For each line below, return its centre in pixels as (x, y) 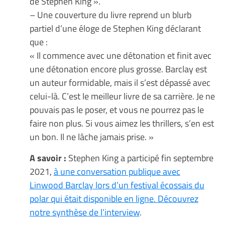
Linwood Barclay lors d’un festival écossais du (117, 185)
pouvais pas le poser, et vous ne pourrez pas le (117, 109)
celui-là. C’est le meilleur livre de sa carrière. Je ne (122, 96)
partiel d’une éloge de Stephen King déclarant (115, 28)
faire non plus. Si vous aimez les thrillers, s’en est (122, 123)
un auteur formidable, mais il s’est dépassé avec (120, 82)
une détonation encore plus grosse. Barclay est (118, 69)
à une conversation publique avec (117, 171)
